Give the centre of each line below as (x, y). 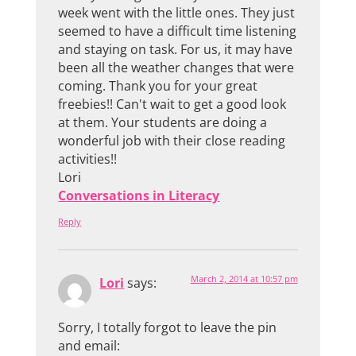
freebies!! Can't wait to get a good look (172, 104)
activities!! (88, 159)
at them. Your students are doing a (163, 123)
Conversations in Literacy (139, 196)
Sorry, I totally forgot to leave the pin (168, 327)
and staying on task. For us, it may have (176, 50)
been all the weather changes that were (176, 68)
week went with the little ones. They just (177, 13)
